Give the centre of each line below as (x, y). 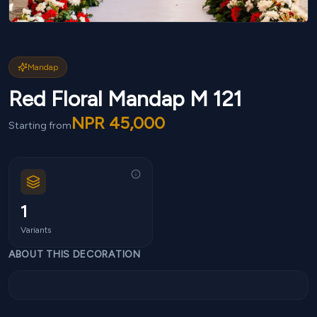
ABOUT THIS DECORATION (75, 254)
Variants (36, 230)
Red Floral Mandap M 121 (125, 99)
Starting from (40, 126)
